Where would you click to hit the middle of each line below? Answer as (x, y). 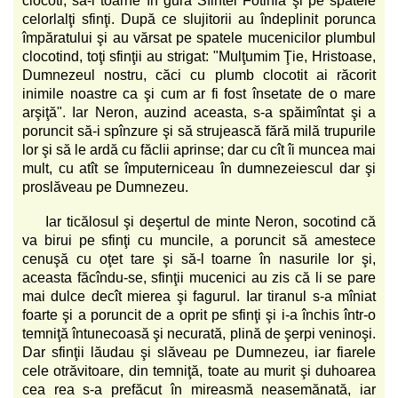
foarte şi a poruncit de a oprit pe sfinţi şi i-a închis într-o (199, 314)
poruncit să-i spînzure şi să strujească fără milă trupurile (199, 131)
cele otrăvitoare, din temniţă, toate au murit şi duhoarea (199, 370)
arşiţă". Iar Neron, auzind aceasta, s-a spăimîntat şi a (199, 112)
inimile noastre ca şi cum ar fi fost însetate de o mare (199, 93)
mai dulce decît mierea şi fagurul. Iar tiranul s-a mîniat (199, 296)
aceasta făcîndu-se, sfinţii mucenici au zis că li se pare (199, 277)
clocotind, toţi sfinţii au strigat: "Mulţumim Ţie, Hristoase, (199, 56)
